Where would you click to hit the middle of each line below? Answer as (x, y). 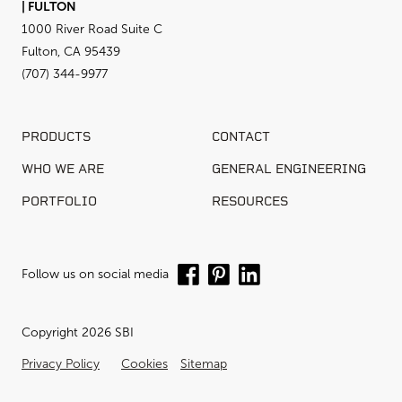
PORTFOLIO (59, 202)
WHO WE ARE (63, 170)
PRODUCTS (56, 137)
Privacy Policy (61, 364)
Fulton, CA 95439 (71, 52)
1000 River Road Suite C (92, 30)
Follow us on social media (95, 275)
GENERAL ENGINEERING (289, 170)
